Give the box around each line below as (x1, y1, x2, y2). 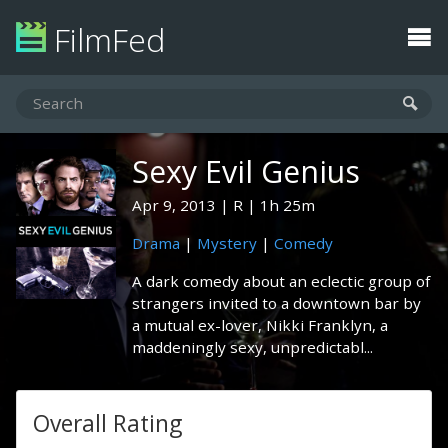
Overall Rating (33, 408, 182, 439)
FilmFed (46, 18, 165, 61)
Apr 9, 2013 (132, 195, 216, 215)
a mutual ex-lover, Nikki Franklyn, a (132, 315, 388, 335)
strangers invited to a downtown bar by (132, 293, 421, 313)
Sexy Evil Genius (132, 151, 360, 192)
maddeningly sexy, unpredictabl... (132, 337, 373, 357)
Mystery (197, 233, 257, 253)
